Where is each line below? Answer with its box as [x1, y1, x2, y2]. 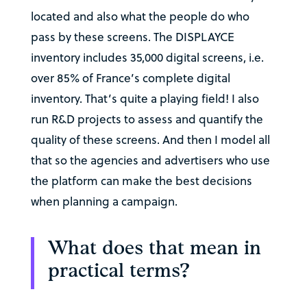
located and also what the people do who [30, 8, 249, 25]
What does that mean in [47, 236, 261, 261]
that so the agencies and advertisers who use [30, 152, 270, 169]
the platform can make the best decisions [30, 173, 252, 190]
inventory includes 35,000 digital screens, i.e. [30, 49, 264, 66]
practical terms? [47, 259, 190, 284]
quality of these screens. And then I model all [30, 132, 270, 149]
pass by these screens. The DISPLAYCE [30, 29, 234, 46]
